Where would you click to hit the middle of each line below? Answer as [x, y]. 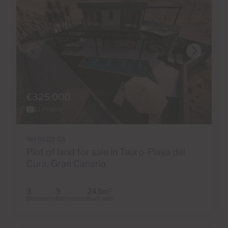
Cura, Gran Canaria [66, 164]
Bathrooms [71, 198]
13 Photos [48, 109]
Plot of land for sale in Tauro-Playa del [106, 152]
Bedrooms [41, 198]
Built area [101, 198]
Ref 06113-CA [46, 139]
